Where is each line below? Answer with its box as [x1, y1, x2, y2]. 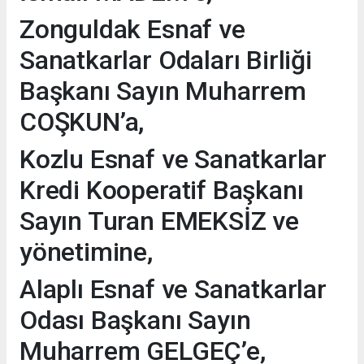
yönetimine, [19, 236, 153, 267]
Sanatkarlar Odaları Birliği [19, 44, 312, 76]
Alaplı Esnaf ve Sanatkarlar [19, 273, 327, 305]
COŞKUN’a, [19, 106, 145, 137]
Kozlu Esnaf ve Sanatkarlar [19, 143, 327, 175]
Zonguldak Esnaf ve [19, 13, 245, 45]
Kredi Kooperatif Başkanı [19, 174, 304, 206]
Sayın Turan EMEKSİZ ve [19, 205, 299, 236]
